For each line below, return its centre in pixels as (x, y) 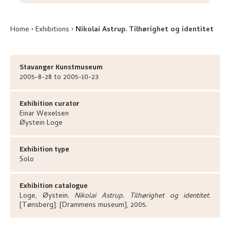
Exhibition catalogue (54, 185)
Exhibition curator (50, 103)
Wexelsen (53, 114)
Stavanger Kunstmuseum (61, 67)
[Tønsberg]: (40, 206)
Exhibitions (52, 30)
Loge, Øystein (44, 196)
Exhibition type (44, 149)
